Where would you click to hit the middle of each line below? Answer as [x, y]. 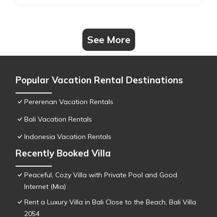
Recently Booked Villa [63, 153]
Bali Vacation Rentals [58, 119]
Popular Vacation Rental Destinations [99, 80]
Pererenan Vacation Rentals [69, 102]
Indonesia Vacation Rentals [68, 137]
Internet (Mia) [45, 187]
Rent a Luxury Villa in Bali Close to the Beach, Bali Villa [110, 202]
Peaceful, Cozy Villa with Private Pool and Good [101, 175]
